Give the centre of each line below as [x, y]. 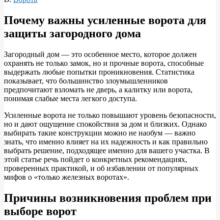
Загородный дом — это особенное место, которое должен [100, 55]
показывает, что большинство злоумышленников [86, 81]
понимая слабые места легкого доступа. [70, 99]
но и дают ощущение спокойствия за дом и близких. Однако [105, 124]
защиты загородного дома [72, 34]
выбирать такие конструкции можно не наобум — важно [100, 133]
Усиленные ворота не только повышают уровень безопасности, [110, 115]
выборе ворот [40, 211]
